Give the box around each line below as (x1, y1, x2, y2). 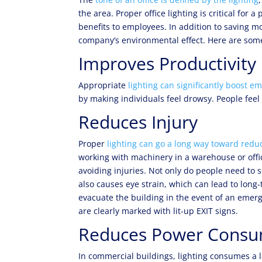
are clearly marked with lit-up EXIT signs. (78, 205, 239, 216)
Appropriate (78, 80, 129, 91)
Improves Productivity (78, 51, 257, 75)
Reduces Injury (78, 110, 198, 134)
